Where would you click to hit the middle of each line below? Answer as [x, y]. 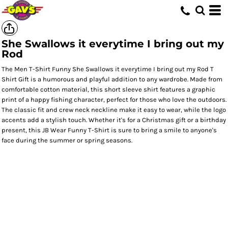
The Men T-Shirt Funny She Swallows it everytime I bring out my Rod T [108, 69]
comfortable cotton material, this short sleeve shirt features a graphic [108, 89]
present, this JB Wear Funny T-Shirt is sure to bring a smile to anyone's [109, 130]
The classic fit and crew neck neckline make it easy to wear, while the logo [114, 110]
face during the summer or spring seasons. [67, 140]
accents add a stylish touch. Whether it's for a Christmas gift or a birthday [114, 120]
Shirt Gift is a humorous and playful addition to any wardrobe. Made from [112, 79]
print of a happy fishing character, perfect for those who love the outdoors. [114, 99]
